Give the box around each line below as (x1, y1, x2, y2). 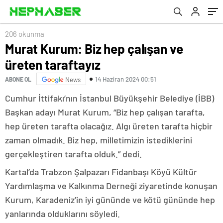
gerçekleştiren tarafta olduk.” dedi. (5, 148, 142, 159)
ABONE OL (5, 75, 31, 83)
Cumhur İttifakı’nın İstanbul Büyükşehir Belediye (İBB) (5, 93, 214, 104)
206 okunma (5, 29, 44, 38)
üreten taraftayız (5, 57, 101, 72)
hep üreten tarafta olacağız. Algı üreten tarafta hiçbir (5, 120, 213, 131)
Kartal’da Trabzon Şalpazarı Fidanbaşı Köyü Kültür (5, 166, 197, 177)
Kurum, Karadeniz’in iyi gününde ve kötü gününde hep (5, 194, 215, 205)
